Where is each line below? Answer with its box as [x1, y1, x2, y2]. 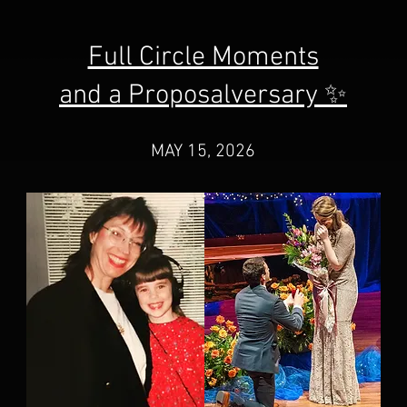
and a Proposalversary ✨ [59, 79, 347, 114]
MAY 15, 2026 [151, 141, 255, 164]
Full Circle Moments [87, 41, 319, 75]
